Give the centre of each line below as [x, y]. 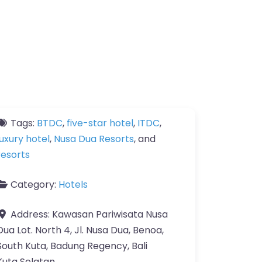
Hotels [73, 185]
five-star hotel [100, 123]
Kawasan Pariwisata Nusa [110, 214]
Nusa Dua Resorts [94, 139]
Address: [31, 214]
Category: [35, 185]
